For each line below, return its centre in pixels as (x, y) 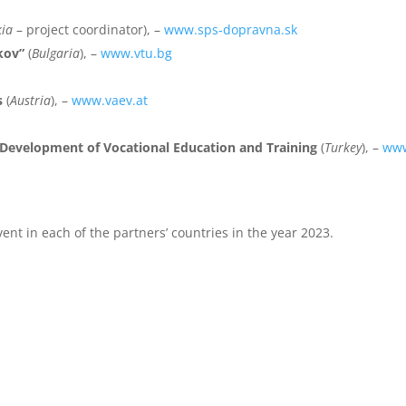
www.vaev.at (110, 100)
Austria (31, 100)
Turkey (343, 147)
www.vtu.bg (137, 53)
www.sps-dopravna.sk (231, 29)
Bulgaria (56, 53)
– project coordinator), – (89, 29)
